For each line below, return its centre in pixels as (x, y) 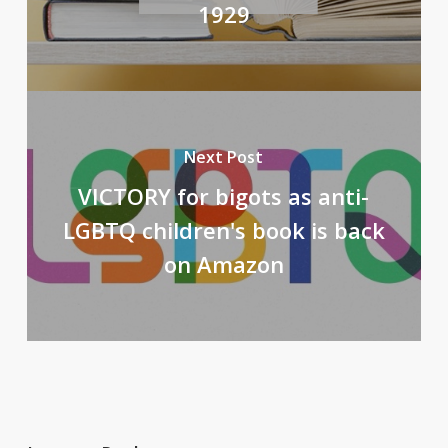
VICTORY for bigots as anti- (224, 195)
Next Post (224, 156)
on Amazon (223, 263)
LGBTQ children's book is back (223, 229)
